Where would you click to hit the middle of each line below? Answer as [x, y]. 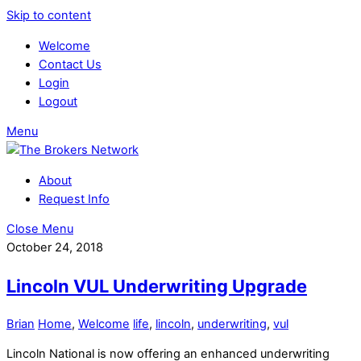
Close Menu [40, 229]
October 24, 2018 [55, 248]
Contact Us [70, 64]
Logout [58, 101]
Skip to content [49, 15]
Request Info [74, 199]
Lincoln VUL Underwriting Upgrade [157, 286]
